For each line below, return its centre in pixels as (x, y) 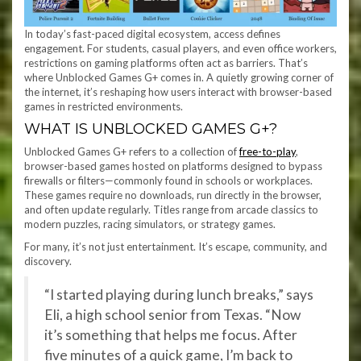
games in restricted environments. (104, 107)
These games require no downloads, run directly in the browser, (173, 195)
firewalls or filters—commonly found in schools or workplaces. (168, 181)
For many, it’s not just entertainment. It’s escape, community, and (176, 247)
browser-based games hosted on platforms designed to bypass (173, 166)
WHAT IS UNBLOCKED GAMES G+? (151, 129)
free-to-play (268, 152)
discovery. (48, 261)
